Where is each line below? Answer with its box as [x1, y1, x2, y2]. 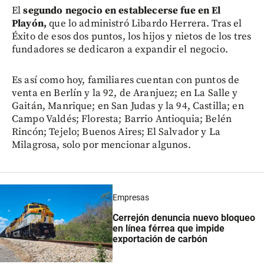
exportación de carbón [113, 233, 208, 245]
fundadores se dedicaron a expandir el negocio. [12, 42, 228, 56]
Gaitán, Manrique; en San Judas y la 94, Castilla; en [12, 99, 244, 113]
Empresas [113, 193, 150, 203]
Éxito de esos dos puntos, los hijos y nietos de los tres [12, 29, 252, 43]
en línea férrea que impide [113, 222, 225, 234]
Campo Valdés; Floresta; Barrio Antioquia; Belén [12, 112, 232, 126]
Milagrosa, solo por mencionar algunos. [12, 138, 191, 151]
